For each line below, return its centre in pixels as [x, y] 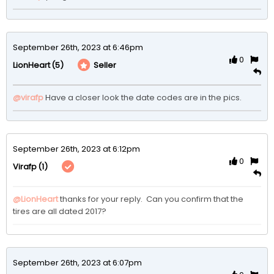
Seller [104, 65]
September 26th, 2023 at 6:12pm [76, 149]
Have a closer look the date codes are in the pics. [144, 97]
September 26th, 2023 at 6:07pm [77, 262]
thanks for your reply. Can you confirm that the [152, 199]
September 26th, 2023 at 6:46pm [78, 47]
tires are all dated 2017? [61, 211]
